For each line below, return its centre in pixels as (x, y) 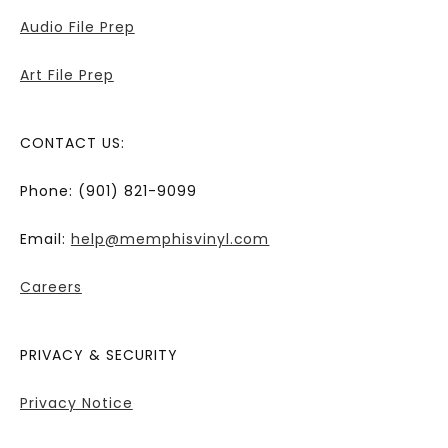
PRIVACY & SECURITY (99, 355)
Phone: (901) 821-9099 (108, 191)
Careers (51, 287)
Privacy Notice (76, 403)
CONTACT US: (72, 143)
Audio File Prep (77, 27)
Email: (45, 239)
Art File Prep (67, 75)
